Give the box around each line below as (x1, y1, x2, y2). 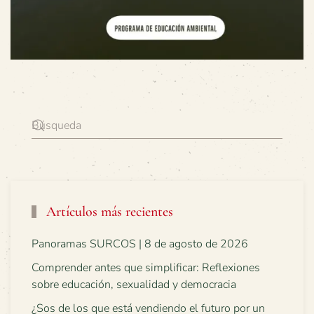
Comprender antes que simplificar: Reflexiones (32, 259, 260, 275)
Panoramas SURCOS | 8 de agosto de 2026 (32, 235, 248, 252)
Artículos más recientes (43, 203, 173, 220)
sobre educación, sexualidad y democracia (32, 276, 236, 292)
